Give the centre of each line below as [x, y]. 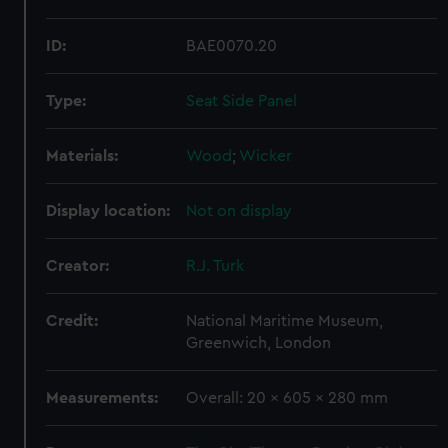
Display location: [108, 211]
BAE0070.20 [232, 46]
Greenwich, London [259, 343]
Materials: [82, 156]
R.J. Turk [215, 266]
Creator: [78, 266]
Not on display [239, 211]
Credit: [72, 321]
